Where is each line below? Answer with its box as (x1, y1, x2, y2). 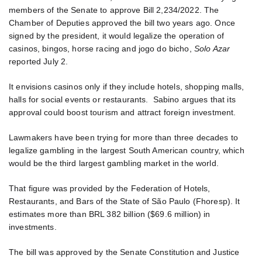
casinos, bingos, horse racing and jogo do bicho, (9, 44, 194, 54)
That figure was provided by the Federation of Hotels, (9, 184, 211, 194)
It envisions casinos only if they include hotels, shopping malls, (9, 82, 244, 92)
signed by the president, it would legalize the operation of (9, 31, 225, 41)
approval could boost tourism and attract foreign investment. (9, 108, 236, 118)
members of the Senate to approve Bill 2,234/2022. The (9, 5, 219, 15)
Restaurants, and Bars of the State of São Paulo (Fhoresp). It (9, 196, 240, 206)
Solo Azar (194, 44, 230, 54)
